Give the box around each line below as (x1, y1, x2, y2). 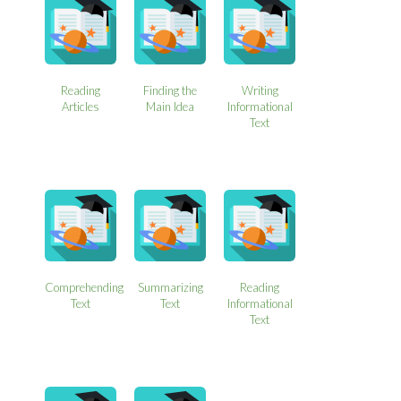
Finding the (143, 82, 198, 98)
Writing (241, 82, 278, 98)
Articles (62, 98, 100, 114)
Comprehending (45, 279, 124, 294)
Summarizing (137, 279, 203, 294)
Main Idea (146, 98, 195, 114)
